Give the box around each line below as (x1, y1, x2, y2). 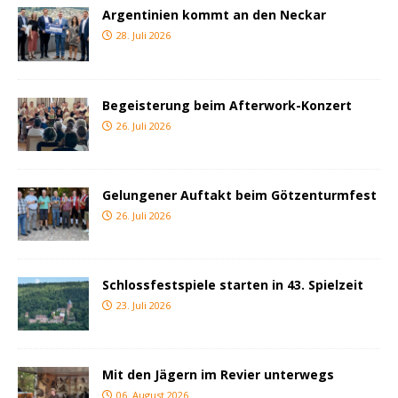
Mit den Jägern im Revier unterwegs (102, 365, 334, 383)
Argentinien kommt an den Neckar (102, 6, 326, 24)
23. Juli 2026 (116, 298, 171, 312)
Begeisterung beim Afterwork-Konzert (102, 96, 352, 114)
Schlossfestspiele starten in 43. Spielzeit (102, 275, 363, 293)
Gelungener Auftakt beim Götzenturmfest (102, 186, 377, 203)
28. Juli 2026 (116, 28, 171, 43)
